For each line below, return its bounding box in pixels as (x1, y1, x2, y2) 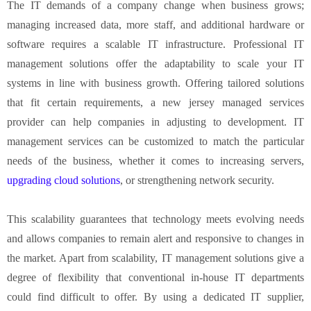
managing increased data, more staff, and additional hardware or (7, 18, 304, 31)
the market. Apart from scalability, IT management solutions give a (7, 251, 304, 264)
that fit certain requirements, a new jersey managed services (7, 96, 304, 108)
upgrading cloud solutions (7, 174, 120, 186)
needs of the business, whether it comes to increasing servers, (7, 154, 304, 167)
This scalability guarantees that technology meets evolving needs (7, 212, 304, 225)
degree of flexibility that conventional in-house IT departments (7, 271, 304, 283)
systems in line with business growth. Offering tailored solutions (7, 76, 304, 89)
